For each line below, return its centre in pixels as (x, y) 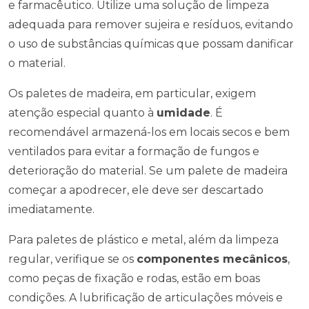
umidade (183, 113)
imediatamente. (51, 209)
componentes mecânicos (212, 259)
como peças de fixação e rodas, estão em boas (134, 278)
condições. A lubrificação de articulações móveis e (146, 298)
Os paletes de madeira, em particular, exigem (132, 93)
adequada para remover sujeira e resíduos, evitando (151, 24)
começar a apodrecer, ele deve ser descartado (136, 190)
